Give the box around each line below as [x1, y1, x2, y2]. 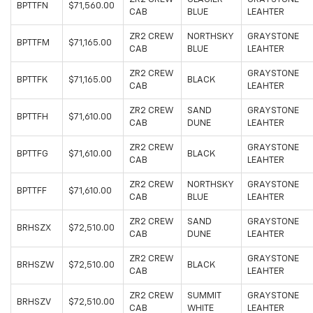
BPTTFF [17, 187, 47, 196]
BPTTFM [17, 38, 50, 48]
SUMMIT [187, 291, 221, 301]
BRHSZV [17, 298, 51, 307]
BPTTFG [17, 150, 48, 159]
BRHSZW [17, 261, 54, 270]
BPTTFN [17, 1, 48, 11]
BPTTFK [17, 75, 48, 85]
